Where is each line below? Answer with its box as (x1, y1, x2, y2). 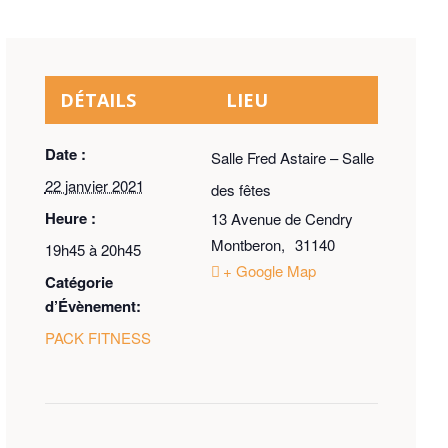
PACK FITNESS (44, 327, 151, 349)
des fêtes (211, 179, 272, 201)
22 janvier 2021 (44, 175, 144, 197)
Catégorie (44, 271, 113, 294)
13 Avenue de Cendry (211, 208, 354, 230)
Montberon (211, 234, 282, 256)
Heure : (44, 207, 96, 230)
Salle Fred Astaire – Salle (211, 147, 375, 169)
